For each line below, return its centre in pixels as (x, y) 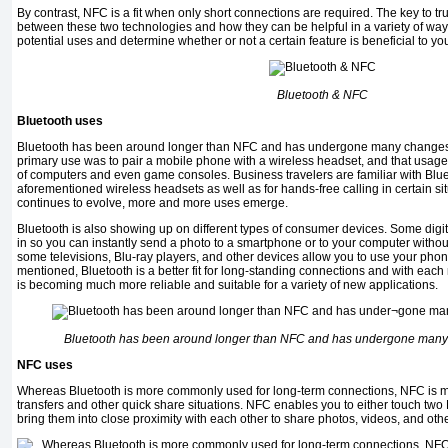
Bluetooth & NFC (322, 95)
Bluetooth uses (60, 121)
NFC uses (45, 365)
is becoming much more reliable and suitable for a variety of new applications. (227, 285)
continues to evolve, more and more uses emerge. (152, 203)
